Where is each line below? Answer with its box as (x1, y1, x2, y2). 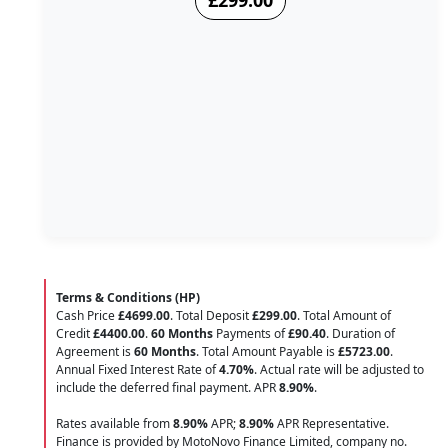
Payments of (213, 325, 288, 343)
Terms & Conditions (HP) (56, 289, 200, 307)
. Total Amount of (297, 307, 391, 325)
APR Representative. (274, 415, 389, 433)
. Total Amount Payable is (196, 343, 338, 361)
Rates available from (56, 415, 173, 433)
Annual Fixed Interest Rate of (56, 361, 219, 379)
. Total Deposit (170, 307, 252, 325)
